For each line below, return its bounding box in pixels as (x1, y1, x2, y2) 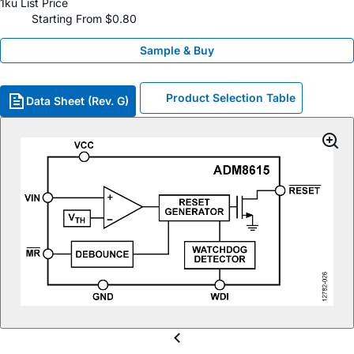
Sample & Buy (140, 43, 214, 58)
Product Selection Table (166, 91, 296, 105)
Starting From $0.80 (32, 12, 137, 26)
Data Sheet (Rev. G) (26, 94, 129, 108)
